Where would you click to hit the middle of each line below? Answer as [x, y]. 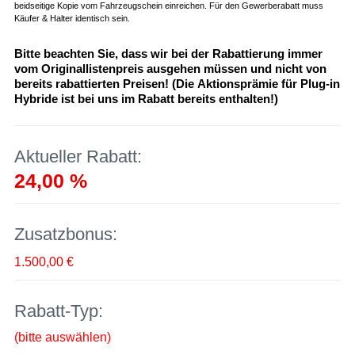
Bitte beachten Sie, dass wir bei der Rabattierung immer [168, 53]
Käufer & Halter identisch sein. [72, 18]
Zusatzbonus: [65, 234]
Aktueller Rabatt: [78, 156]
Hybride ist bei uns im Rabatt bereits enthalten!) [146, 98]
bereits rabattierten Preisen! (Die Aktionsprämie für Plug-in [177, 83]
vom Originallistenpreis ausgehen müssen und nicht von [170, 68]
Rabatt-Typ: [61, 311]
